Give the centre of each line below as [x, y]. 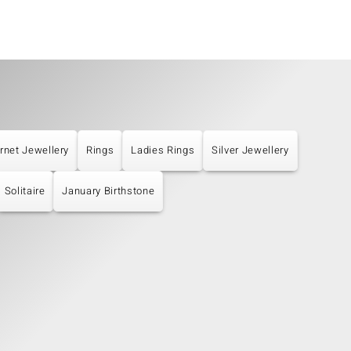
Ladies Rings [163, 150]
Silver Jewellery [250, 150]
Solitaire [25, 191]
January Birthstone [109, 191]
